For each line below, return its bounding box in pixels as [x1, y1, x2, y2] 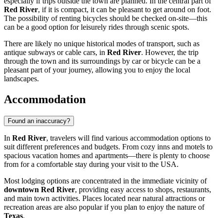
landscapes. [4, 74, 39, 83]
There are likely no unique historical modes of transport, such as [4, 39, 200, 48]
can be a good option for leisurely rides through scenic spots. [4, 22, 189, 31]
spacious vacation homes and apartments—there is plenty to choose [4, 151, 210, 160]
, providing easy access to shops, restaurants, [75, 185, 211, 194]
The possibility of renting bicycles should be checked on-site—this [4, 14, 207, 22]
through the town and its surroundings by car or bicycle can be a [4, 56, 200, 65]
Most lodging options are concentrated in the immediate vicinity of [4, 176, 207, 185]
